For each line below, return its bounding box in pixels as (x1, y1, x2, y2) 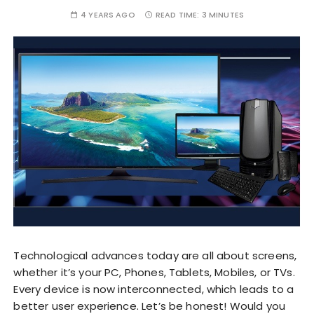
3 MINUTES (201, 8, 245, 20)
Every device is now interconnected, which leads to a (13, 281, 294, 296)
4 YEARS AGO (81, 8, 135, 20)
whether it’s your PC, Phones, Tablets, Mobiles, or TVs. (13, 264, 295, 280)
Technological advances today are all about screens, (13, 247, 297, 263)
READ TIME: (156, 8, 202, 20)
